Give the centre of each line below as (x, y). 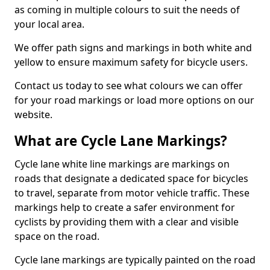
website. (33, 115)
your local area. (49, 24)
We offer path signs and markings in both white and (133, 48)
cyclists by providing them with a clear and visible (127, 222)
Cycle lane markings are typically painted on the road (135, 260)
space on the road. (57, 236)
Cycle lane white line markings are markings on (122, 164)
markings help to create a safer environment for (125, 207)
